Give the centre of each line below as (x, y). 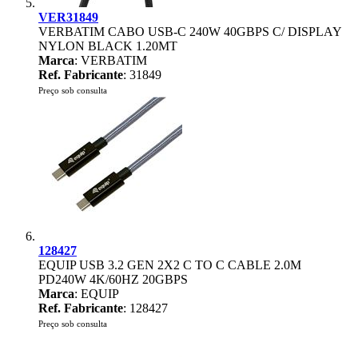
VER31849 (68, 17)
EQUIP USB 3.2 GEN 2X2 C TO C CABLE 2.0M (170, 265)
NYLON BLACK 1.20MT (108, 46)
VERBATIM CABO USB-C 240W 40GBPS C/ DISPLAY (190, 32)
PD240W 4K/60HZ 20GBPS (113, 279)
